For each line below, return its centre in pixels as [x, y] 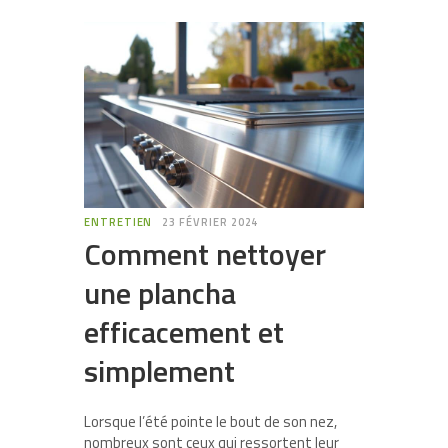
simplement [159, 371]
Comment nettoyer [205, 254]
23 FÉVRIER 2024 [210, 222]
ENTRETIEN [118, 222]
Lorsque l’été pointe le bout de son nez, [210, 422]
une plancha [160, 293]
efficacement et [184, 332]
